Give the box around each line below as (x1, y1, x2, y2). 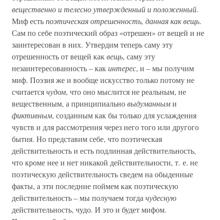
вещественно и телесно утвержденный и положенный (12, 4, 196, 14)
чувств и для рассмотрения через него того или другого (12, 122, 199, 132)
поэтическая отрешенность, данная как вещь (46, 16, 199, 26)
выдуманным (127, 98, 170, 109)
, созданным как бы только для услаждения (52, 110, 196, 120)
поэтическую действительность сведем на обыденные (12, 169, 193, 179)
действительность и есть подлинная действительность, (12, 145, 196, 156)
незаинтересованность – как (12, 63, 108, 73)
